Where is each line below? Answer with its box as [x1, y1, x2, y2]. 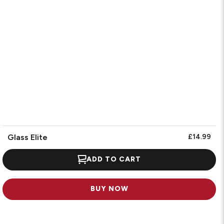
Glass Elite [7, 132, 48, 142]
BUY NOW [90, 184, 128, 193]
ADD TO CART [86, 155, 141, 164]
